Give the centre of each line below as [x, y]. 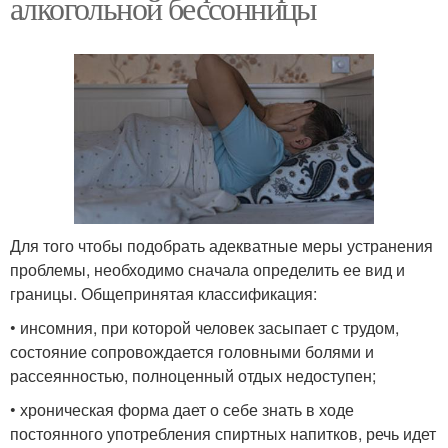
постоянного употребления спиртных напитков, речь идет [223, 433]
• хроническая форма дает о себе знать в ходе [182, 409]
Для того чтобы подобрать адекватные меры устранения [221, 245]
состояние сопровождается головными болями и [192, 351]
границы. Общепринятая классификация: [163, 293]
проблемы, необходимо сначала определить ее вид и [207, 269]
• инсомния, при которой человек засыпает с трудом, [204, 327]
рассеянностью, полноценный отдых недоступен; [193, 375]
